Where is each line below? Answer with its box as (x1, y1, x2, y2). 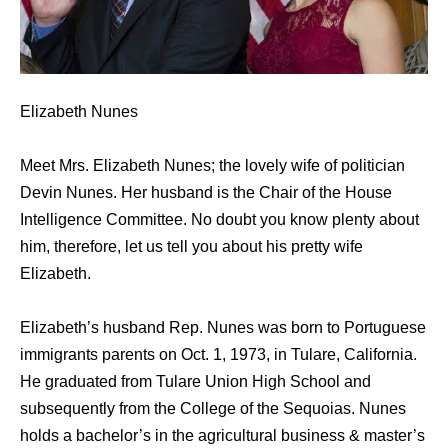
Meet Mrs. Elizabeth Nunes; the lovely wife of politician (20, 157, 405, 175)
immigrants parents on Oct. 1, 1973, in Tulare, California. (20, 346, 417, 364)
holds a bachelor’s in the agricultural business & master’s (20, 427, 425, 445)
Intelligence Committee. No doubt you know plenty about (20, 211, 419, 229)
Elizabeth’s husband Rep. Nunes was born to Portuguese (20, 319, 426, 337)
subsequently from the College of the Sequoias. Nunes (20, 400, 406, 418)
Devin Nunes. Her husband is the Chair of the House (20, 184, 392, 202)
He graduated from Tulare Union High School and (20, 373, 371, 391)
